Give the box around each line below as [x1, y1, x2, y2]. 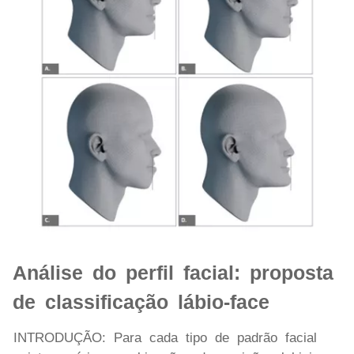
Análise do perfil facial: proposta [13, 261, 333, 284]
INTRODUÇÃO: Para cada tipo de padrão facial [13, 330, 317, 345]
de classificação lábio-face [13, 290, 269, 313]
